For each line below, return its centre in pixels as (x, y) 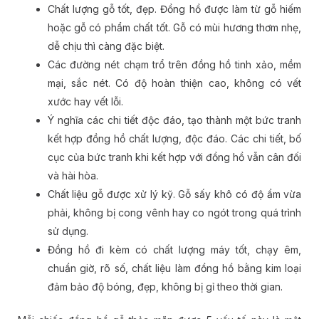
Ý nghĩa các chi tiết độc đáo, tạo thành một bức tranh (174, 120)
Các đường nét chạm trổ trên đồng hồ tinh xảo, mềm (174, 65)
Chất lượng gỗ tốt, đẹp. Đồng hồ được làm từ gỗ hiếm (174, 9)
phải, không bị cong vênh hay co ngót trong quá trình (174, 213)
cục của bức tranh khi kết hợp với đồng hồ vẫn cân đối (174, 157)
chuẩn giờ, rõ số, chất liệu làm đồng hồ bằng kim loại (174, 268)
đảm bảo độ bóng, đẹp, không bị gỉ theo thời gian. (165, 287)
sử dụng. (68, 231)
